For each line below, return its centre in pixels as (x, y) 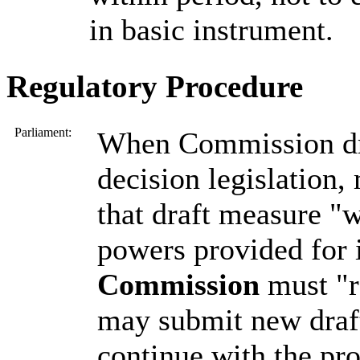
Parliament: (43, 132)
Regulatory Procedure (155, 86)
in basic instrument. (211, 29)
